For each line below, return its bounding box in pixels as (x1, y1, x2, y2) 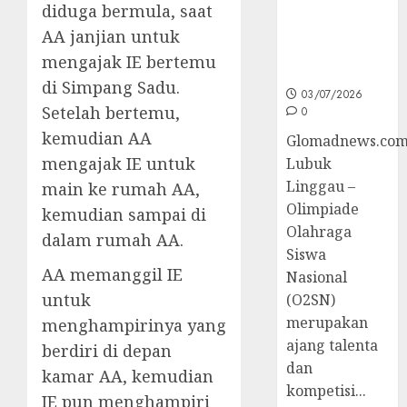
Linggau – (286, 175, 356, 196)
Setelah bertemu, (42, 101, 180, 124)
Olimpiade (286, 198, 360, 219)
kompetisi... (286, 380, 367, 401)
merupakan (286, 312, 369, 333)
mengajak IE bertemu (42, 50, 216, 73)
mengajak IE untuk (42, 152, 195, 174)
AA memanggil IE (42, 263, 183, 285)
